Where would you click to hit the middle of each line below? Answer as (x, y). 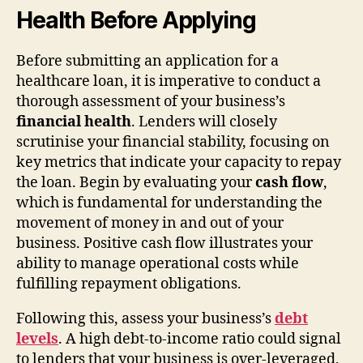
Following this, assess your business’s (145, 318)
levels (37, 339)
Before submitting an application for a (147, 61)
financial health (74, 122)
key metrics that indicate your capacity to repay (179, 162)
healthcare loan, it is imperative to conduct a (169, 81)
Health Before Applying (136, 20)
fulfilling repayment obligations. (129, 284)
